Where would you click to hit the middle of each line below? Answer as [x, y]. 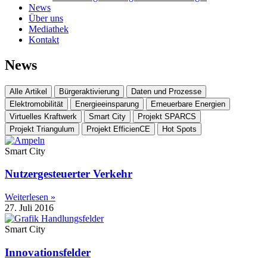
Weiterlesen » [30, 197]
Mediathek [49, 29]
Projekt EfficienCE [118, 129]
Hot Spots [179, 129]
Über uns [46, 18]
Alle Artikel [28, 91]
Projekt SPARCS [167, 116]
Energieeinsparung [107, 104]
